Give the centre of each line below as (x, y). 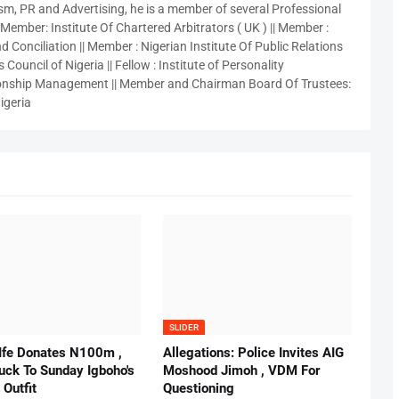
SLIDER (183, 328)
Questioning (198, 389)
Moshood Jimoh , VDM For (241, 371)
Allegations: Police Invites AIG (253, 353)
